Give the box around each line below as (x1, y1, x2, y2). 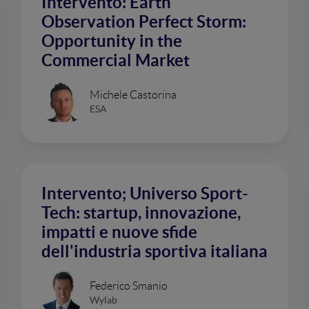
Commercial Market (41, 51, 190, 70)
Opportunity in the (41, 32, 182, 50)
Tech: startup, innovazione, (41, 203, 241, 222)
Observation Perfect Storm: (41, 12, 246, 31)
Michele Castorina (90, 88, 177, 101)
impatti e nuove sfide (41, 223, 197, 241)
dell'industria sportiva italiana (41, 242, 268, 261)
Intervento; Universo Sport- (41, 184, 248, 203)
